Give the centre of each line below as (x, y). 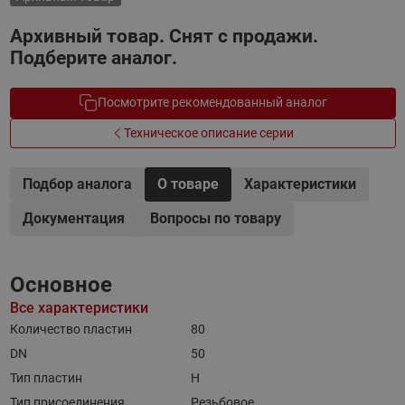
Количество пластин (71, 329)
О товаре (188, 184)
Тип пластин (46, 378)
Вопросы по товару (215, 218)
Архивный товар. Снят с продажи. (164, 36)
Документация (73, 218)
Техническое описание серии (209, 132)
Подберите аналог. (93, 58)
